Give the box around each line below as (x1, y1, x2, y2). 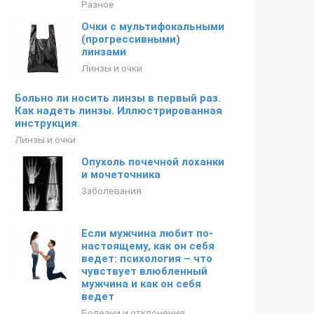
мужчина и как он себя (81, 278, 201, 290)
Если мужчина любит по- (81, 227, 213, 240)
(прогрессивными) (81, 33, 180, 46)
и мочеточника (81, 168, 161, 181)
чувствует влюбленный (81, 265, 207, 278)
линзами (81, 46, 126, 58)
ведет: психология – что (81, 252, 212, 265)
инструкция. (15, 117, 80, 130)
